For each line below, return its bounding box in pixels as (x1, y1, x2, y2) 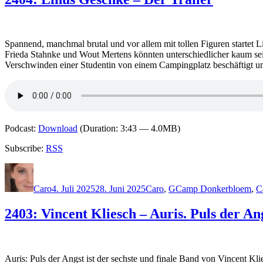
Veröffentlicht (51, 163, 102, 173)
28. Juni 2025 (95, 184, 146, 194)
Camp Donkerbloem (176, 184, 251, 194)
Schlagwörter (175, 163, 224, 173)
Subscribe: (5, 143, 46, 154)
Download (38, 123, 77, 134)
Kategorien (145, 163, 186, 173)
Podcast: (5, 123, 38, 134)
